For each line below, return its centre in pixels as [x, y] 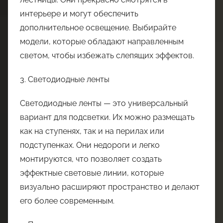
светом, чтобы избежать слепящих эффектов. [107, 56]
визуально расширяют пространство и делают [110, 187]
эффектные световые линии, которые [92, 173]
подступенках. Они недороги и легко [90, 145]
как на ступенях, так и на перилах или [92, 131]
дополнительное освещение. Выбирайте [98, 28]
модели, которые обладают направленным [102, 42]
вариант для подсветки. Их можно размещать [107, 117]
